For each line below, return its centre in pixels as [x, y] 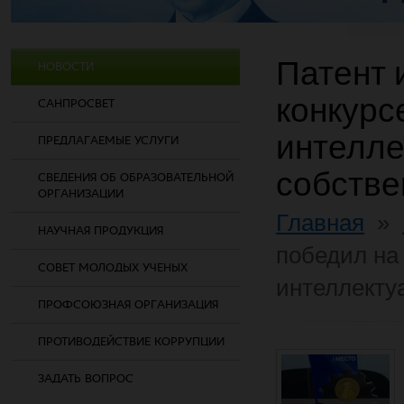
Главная [320, 223]
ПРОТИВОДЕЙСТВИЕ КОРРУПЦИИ [131, 341]
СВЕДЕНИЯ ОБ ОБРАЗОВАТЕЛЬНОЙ [136, 177]
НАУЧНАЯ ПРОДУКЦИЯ [101, 230]
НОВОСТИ [66, 66]
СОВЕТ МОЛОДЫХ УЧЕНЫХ [113, 267]
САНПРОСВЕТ [76, 103]
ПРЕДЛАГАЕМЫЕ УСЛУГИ [108, 140]
